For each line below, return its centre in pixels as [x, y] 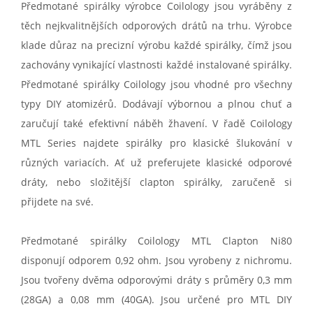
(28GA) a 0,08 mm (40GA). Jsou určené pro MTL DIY [156, 299]
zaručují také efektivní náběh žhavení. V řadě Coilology [156, 123]
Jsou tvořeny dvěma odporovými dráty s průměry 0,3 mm [156, 280]
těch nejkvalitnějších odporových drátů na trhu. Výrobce [156, 26]
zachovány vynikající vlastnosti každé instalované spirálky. [156, 65]
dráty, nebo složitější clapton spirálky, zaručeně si [156, 182]
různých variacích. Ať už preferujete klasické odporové [156, 162]
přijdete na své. [57, 202]
